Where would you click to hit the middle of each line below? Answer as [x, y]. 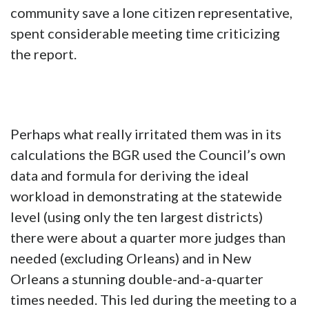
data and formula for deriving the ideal [130, 176]
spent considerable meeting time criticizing [145, 33]
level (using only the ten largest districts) [137, 217]
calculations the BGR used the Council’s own [148, 155]
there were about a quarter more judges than [148, 238]
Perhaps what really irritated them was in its [146, 134]
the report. [43, 54]
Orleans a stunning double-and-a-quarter [137, 279]
